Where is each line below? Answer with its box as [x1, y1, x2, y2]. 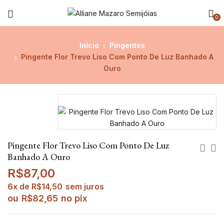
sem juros [65, 181, 104, 191]
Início [79, 41, 99, 49]
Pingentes [109, 41, 145, 49]
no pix [61, 193, 87, 203]
